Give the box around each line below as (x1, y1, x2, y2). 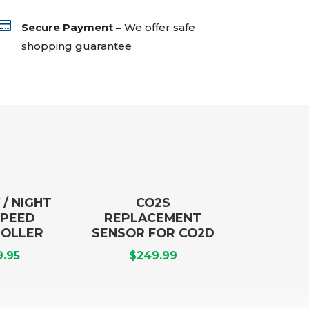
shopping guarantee (21, 39, 132, 52)
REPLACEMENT (104, 210, 202, 225)
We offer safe (124, 20, 196, 34)
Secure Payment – (21, 20, 122, 34)
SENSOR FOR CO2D (91, 225, 215, 240)
